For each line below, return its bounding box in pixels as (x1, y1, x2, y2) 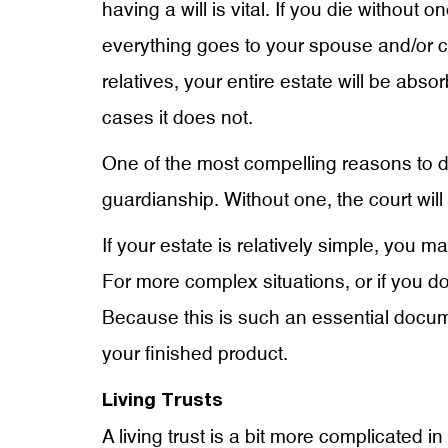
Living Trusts (102, 392, 223, 411)
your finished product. (102, 345, 288, 364)
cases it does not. (102, 109, 253, 128)
